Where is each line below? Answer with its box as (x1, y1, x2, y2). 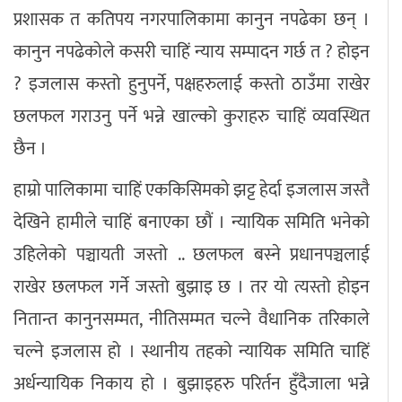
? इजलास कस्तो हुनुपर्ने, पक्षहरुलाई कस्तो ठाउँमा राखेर (13, 69, 370, 100)
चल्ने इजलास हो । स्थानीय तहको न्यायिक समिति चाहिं (13, 336, 370, 368)
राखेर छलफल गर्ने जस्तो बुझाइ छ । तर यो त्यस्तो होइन (13, 272, 370, 303)
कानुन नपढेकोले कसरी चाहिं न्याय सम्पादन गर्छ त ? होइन (13, 37, 370, 68)
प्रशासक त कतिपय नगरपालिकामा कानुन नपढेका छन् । (13, 4, 370, 36)
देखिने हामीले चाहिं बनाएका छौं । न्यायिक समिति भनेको (13, 207, 370, 239)
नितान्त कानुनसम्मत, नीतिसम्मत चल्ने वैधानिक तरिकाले (13, 304, 370, 336)
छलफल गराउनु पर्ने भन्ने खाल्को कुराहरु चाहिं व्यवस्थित (13, 101, 370, 133)
